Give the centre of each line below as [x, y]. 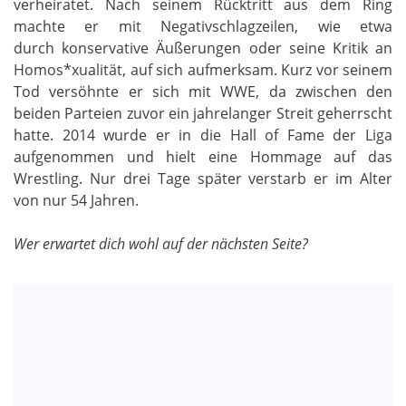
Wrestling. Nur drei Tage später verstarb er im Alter [203, 179]
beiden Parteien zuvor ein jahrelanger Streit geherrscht [203, 114]
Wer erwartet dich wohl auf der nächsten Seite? [161, 244]
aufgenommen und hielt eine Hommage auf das [203, 157]
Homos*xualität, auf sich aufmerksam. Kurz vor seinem [203, 70]
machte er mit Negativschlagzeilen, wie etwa [203, 27]
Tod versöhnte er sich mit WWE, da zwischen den [203, 92]
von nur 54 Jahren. [76, 201]
